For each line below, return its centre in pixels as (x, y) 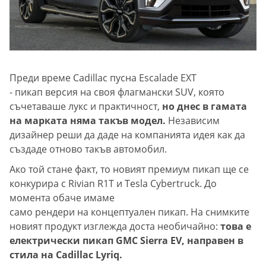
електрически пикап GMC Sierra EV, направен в (126, 241)
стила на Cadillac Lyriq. (66, 255)
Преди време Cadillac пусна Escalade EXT (103, 78)
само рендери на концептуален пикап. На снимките (129, 212)
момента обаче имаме (62, 198)
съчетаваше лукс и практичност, (86, 107)
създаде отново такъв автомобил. (88, 149)
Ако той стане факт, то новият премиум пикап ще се (129, 170)
